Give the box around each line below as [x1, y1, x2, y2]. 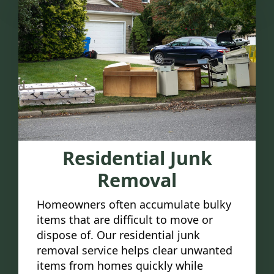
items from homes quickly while [37, 257, 203, 273]
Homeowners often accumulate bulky [37, 196, 231, 212]
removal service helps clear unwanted [37, 242, 232, 257]
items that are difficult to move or [37, 212, 213, 227]
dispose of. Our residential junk [37, 227, 200, 242]
